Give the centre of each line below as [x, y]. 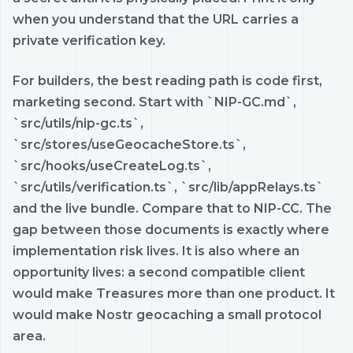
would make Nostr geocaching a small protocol [167, 314]
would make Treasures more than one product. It [174, 293]
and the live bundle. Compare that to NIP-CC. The [172, 208]
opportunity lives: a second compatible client [159, 272]
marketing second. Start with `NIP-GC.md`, [154, 102]
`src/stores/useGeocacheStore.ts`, [129, 144]
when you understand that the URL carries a [156, 19]
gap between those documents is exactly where [171, 229]
